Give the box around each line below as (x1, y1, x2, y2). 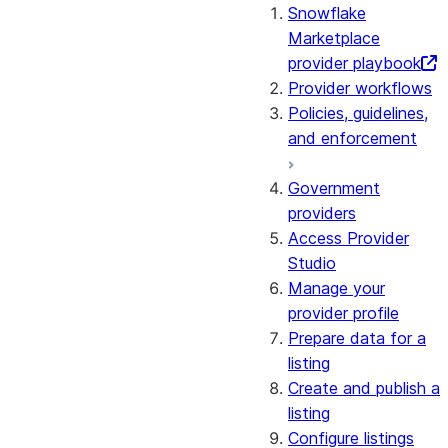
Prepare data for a (288, 328, 426, 348)
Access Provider (288, 228, 409, 248)
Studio (288, 253, 336, 273)
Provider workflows (288, 78, 432, 98)
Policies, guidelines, (288, 103, 428, 123)
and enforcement (288, 128, 417, 148)
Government (288, 178, 380, 198)
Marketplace (288, 28, 380, 48)
